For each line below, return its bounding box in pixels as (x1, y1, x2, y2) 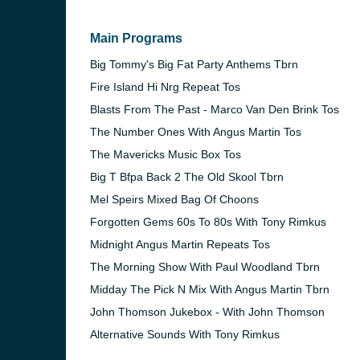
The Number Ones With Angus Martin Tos (90, 125, 301, 138)
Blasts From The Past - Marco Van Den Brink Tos (90, 103, 339, 116)
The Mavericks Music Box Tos (90, 148, 241, 161)
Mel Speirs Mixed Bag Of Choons (90, 193, 259, 206)
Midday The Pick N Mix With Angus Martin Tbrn (90, 283, 329, 296)
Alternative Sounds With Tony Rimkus (90, 328, 280, 341)
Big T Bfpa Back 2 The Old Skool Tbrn (90, 170, 284, 183)
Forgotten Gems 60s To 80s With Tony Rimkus (90, 215, 326, 228)
